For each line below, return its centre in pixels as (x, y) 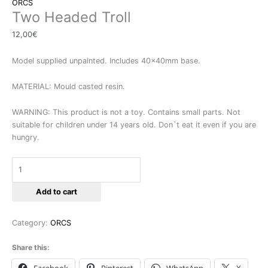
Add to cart (57, 191)
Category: (31, 223)
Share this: (31, 248)
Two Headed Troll (71, 17)
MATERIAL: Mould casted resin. (68, 87)
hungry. (26, 138)
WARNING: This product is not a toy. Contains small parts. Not (126, 112)
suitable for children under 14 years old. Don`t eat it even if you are (134, 125)
